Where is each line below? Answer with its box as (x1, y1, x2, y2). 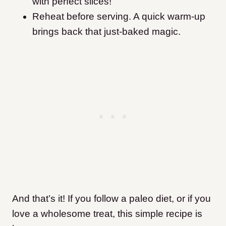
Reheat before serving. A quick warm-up (32, 11, 205, 22)
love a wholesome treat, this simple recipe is (12, 208, 202, 219)
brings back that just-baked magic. (32, 26, 181, 37)
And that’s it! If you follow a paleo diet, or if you (12, 193, 211, 204)
